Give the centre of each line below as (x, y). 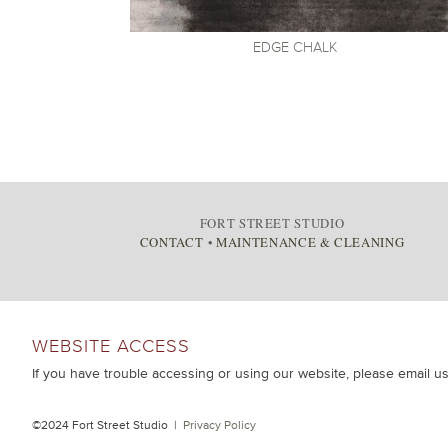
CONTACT (171, 241)
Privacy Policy (219, 424)
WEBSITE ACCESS (111, 345)
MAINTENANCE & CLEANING (310, 241)
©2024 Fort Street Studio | (107, 424)
